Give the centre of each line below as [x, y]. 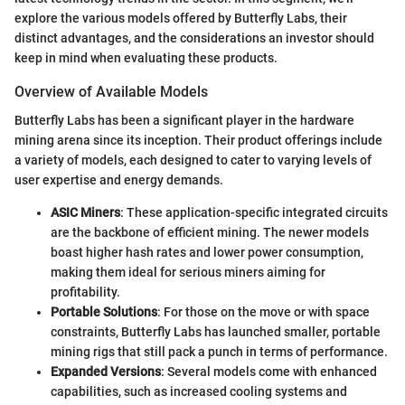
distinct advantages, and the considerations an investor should [194, 38]
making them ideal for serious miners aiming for [188, 272]
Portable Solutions [104, 311]
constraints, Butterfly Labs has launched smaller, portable [216, 331]
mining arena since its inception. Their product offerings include [198, 140]
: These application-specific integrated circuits [254, 212]
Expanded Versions [106, 371]
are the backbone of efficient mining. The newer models [210, 232]
